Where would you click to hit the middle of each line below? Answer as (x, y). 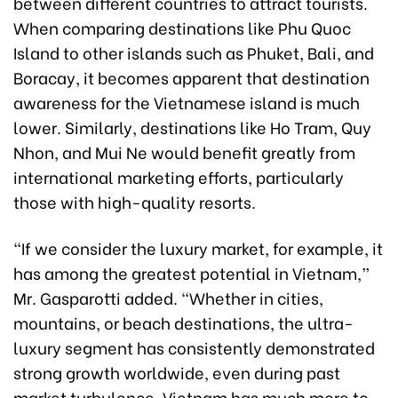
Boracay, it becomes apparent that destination (191, 77)
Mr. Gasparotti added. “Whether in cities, (168, 298)
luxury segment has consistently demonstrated (194, 347)
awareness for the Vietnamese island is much (187, 102)
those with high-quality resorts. (135, 202)
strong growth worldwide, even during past (177, 372)
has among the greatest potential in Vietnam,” (191, 273)
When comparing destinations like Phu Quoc (182, 28)
